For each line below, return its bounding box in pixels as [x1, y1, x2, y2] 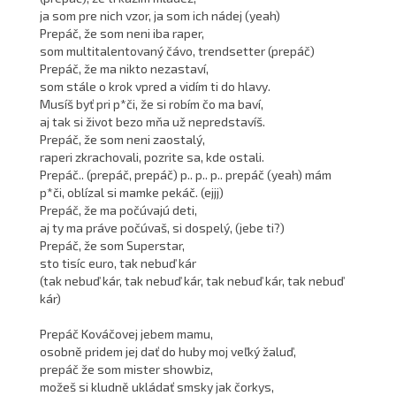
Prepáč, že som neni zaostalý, [39, 132, 205, 148]
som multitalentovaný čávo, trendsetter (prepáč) [39, 43, 315, 59]
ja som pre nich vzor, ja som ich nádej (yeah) [39, 8, 280, 24]
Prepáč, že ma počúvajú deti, [39, 202, 197, 218]
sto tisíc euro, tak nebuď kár [39, 255, 196, 271]
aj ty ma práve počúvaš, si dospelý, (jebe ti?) [39, 220, 285, 236]
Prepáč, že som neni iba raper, [39, 26, 204, 42]
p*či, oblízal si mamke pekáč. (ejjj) [39, 185, 224, 201]
